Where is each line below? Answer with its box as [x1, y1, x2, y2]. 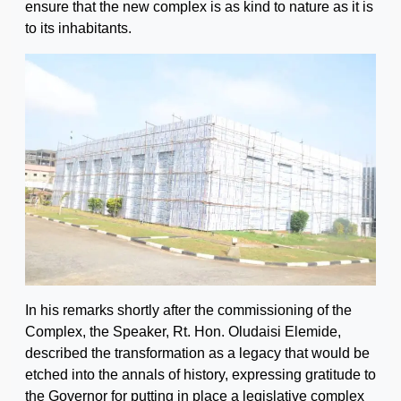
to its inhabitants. [25, 20, 132, 36]
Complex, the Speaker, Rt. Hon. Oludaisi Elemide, [25, 323, 341, 339]
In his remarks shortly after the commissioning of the [25, 302, 352, 318]
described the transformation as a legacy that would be [25, 345, 370, 361]
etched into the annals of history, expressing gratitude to [25, 366, 376, 382]
